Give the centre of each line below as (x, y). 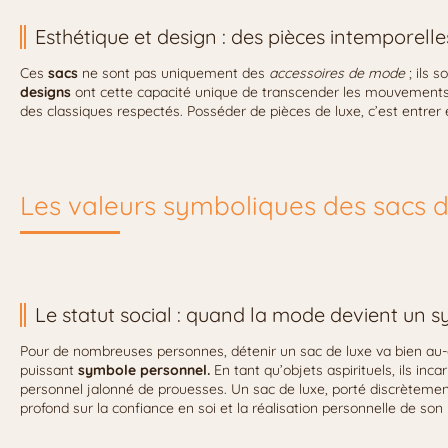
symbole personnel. (144, 369)
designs (45, 91)
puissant (49, 369)
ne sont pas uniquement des (173, 72)
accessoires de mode (337, 72)
